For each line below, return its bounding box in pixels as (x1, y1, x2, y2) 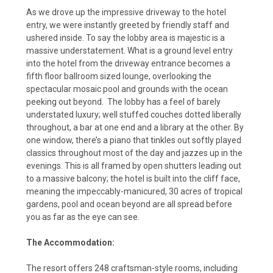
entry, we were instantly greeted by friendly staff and (26, 19, 229, 30)
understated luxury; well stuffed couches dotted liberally (26, 109, 241, 119)
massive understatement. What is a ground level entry (26, 45, 233, 55)
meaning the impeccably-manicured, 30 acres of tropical (26, 186, 243, 196)
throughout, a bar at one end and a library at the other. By (26, 122, 244, 132)
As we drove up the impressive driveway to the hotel (26, 7, 226, 17)
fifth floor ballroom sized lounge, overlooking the (26, 71, 211, 81)
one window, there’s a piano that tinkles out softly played (26, 135, 241, 145)
